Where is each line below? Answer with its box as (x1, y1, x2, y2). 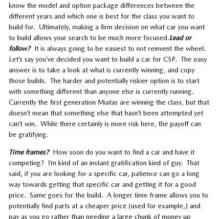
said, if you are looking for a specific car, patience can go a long (8, 169, 199, 177)
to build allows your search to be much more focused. (8, 33, 169, 42)
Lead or (169, 33, 191, 42)
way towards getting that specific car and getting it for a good (8, 180, 196, 188)
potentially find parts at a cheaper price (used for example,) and (8, 201, 200, 210)
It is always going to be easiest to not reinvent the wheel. (30, 44, 208, 52)
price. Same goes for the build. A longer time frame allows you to (8, 191, 208, 199)
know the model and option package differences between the (8, 1, 195, 9)
